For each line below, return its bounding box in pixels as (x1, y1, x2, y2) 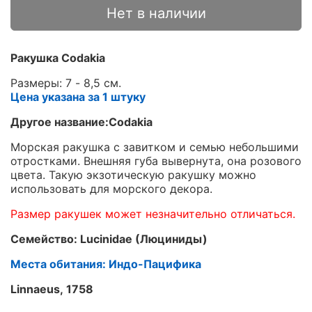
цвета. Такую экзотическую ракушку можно (10, 167, 256, 182)
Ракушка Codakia (10, 50, 105, 65)
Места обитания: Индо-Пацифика (10, 256, 201, 271)
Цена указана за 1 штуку (10, 89, 146, 104)
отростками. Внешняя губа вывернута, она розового (10, 153, 302, 168)
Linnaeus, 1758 (10, 281, 93, 296)
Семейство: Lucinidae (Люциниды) (10, 231, 208, 246)
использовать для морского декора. (10, 181, 212, 196)
